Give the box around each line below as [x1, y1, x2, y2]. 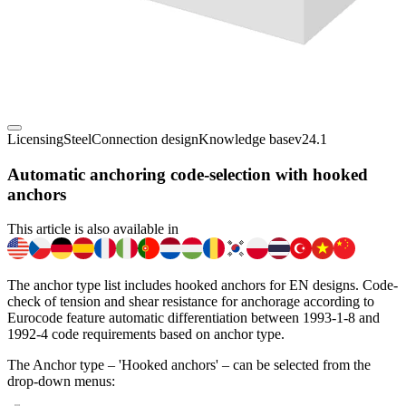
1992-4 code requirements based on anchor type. [7, 326, 285, 343]
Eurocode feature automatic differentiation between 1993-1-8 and [7, 310, 380, 326]
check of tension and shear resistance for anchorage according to [7, 294, 374, 310]
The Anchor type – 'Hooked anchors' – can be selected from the [7, 357, 371, 373]
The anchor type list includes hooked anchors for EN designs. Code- [7, 277, 398, 294]
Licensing [7, 131, 63, 147]
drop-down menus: [7, 373, 115, 390]
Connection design [92, 131, 198, 147]
